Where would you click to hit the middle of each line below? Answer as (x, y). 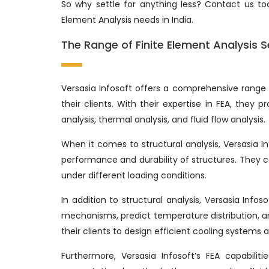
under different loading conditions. (134, 176)
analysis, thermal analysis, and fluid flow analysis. (163, 120)
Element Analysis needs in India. (127, 20)
